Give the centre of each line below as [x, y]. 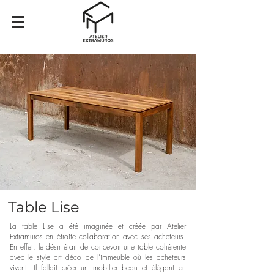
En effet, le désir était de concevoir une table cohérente [98, 247]
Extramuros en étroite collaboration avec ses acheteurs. [98, 236]
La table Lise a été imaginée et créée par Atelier [98, 226]
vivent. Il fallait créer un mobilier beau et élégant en [98, 268]
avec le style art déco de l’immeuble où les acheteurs [98, 257]
